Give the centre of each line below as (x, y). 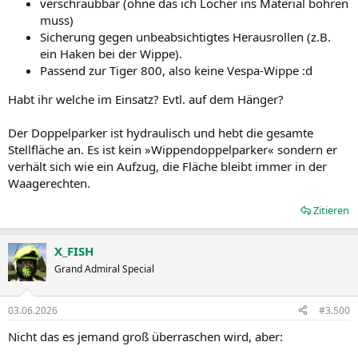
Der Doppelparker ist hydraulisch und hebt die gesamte (161, 133)
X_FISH (74, 251)
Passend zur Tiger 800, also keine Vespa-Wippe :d (176, 70)
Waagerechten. (49, 183)
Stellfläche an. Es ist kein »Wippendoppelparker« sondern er (173, 149)
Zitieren (331, 210)
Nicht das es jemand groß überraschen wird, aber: (145, 336)
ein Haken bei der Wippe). (111, 54)
